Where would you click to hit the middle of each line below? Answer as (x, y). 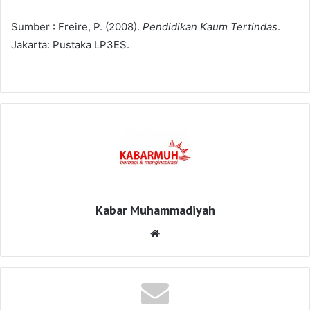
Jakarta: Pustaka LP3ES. (70, 44)
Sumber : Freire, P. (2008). (77, 26)
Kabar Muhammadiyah (155, 210)
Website (182, 232)
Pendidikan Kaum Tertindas (210, 26)
